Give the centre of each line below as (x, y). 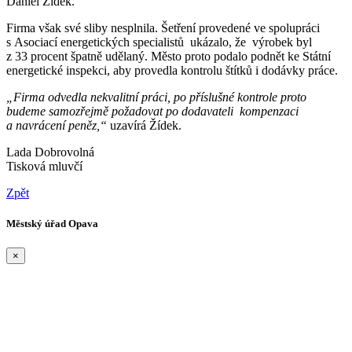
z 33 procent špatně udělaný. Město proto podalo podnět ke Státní (169, 56)
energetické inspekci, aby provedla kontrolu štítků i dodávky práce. (172, 70)
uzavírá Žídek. (144, 125)
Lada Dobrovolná (50, 152)
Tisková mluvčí (44, 166)
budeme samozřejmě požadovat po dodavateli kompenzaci (152, 111)
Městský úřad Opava (52, 223)
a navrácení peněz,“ (57, 125)
